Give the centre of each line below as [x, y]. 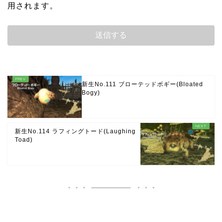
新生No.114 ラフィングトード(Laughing [75, 132]
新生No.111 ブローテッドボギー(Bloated [142, 84]
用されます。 [33, 6]
